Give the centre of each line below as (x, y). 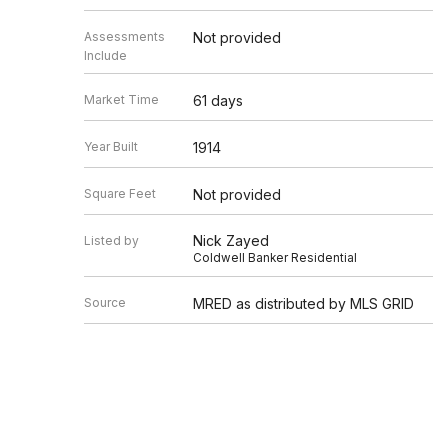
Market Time (121, 100)
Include (105, 56)
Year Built (111, 147)
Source (105, 303)
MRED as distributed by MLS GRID (303, 304)
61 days (217, 101)
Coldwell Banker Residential (274, 258)
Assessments (124, 37)
